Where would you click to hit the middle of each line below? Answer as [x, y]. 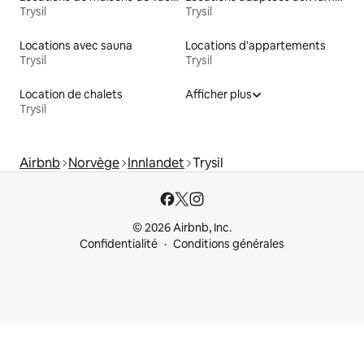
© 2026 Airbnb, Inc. [182, 228]
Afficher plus [219, 95]
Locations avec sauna [76, 46]
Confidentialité [119, 244]
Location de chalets [71, 95]
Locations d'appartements [256, 46]
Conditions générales [229, 244]
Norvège [94, 163]
